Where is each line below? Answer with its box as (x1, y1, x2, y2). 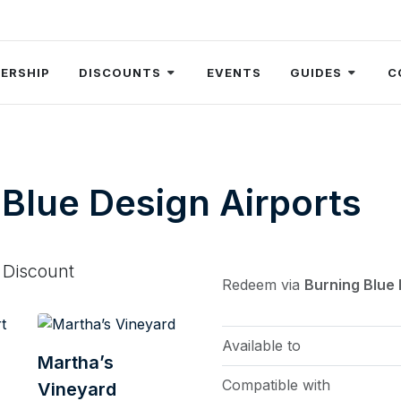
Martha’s (38, 352, 114, 373)
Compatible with (222, 376, 330, 395)
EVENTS (207, 65, 261, 80)
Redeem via (222, 276, 304, 294)
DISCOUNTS (79, 65, 161, 80)
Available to (222, 337, 301, 355)
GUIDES (290, 65, 342, 80)
